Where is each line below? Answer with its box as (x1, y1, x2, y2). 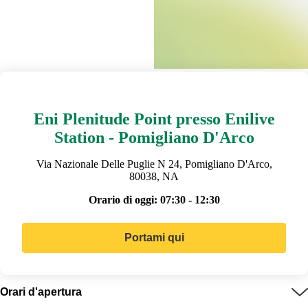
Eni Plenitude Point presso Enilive (33, 109, 275, 128)
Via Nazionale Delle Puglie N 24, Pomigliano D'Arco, (36, 157, 272, 170)
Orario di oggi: (88, 193, 157, 206)
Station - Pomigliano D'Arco (54, 128, 254, 146)
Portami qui (124, 231, 184, 243)
